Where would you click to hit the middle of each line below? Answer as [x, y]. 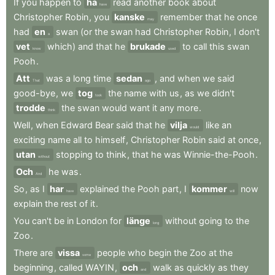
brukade [148, 46]
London [92, 221]
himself [110, 140]
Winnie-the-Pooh [219, 154]
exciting [29, 140]
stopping [74, 154]
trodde [31, 108]
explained [99, 189]
